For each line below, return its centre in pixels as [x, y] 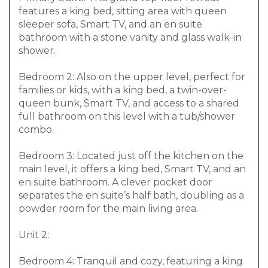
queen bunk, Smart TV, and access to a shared [129, 103]
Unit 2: [34, 235]
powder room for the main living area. [108, 209]
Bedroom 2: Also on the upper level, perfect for [132, 77]
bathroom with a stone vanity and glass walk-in [130, 38]
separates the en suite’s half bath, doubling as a [131, 196]
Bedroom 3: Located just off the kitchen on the [131, 156]
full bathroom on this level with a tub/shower [127, 117]
